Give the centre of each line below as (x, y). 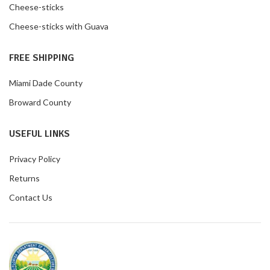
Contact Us (31, 198)
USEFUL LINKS (39, 134)
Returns (24, 178)
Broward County (40, 102)
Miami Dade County (46, 83)
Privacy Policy (35, 159)
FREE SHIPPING (42, 58)
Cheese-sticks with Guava (59, 27)
